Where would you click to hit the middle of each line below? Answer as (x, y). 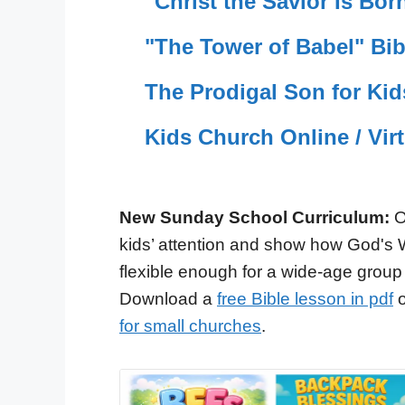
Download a (168, 299)
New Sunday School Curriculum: (254, 218)
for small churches (190, 326)
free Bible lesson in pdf (305, 299)
